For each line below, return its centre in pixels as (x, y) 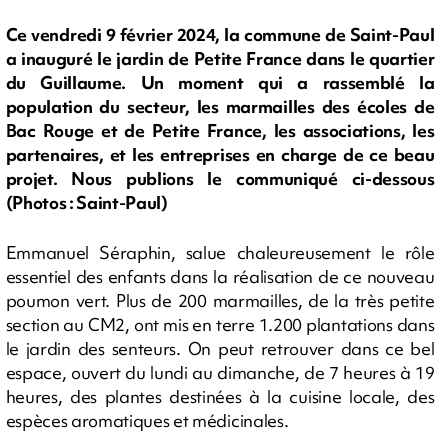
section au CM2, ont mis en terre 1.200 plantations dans (220, 324)
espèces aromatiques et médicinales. (147, 420)
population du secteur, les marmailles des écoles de (220, 107)
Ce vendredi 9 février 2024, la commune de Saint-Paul (220, 35)
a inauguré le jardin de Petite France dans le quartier (220, 59)
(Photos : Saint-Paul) (86, 203)
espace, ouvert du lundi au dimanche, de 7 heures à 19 (220, 372)
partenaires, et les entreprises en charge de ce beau (220, 155)
